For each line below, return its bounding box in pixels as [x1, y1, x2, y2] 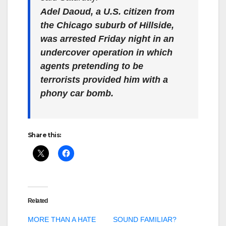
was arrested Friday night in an [40, 34, 174, 44]
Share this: [28, 131, 61, 139]
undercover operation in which [40, 47, 173, 58]
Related [28, 197, 48, 204]
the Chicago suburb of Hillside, [40, 20, 174, 30]
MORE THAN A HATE [28, 215, 96, 223]
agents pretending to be [40, 61, 143, 71]
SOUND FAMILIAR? [113, 215, 177, 223]
